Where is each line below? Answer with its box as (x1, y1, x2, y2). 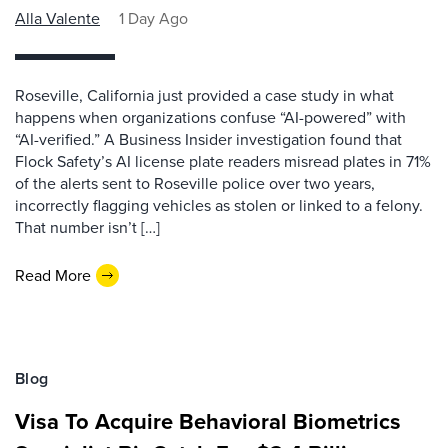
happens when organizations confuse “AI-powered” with (15, 106, 406, 129)
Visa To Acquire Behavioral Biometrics (15, 405, 401, 438)
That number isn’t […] (15, 216, 160, 239)
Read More (15, 263, 91, 287)
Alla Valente (15, 7, 100, 30)
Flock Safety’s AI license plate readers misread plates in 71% (15, 150, 431, 173)
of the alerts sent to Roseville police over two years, (15, 172, 375, 195)
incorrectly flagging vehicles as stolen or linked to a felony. (15, 194, 423, 217)
